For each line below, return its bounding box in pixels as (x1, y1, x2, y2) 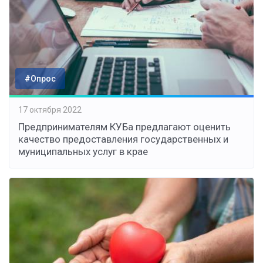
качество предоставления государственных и (18, 133, 228, 146)
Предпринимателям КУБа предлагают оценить (18, 121, 231, 133)
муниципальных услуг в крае (18, 146, 148, 158)
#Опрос (25, 74, 56, 84)
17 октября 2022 (18, 104, 82, 114)
